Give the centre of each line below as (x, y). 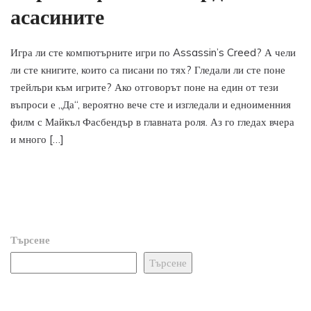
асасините (57, 17)
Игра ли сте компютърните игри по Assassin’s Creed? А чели (153, 52)
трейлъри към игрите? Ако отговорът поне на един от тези (144, 87)
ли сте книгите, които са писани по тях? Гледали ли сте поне (148, 70)
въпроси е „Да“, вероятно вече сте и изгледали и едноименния (151, 104)
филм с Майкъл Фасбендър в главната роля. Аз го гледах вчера (152, 122)
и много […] (37, 139)
